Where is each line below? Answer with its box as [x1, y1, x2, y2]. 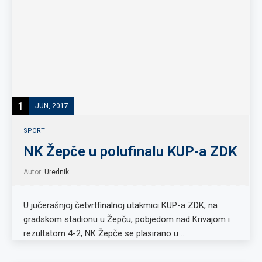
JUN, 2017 [35, 101, 68, 110]
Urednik [44, 168, 69, 176]
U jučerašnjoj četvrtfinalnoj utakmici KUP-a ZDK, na [23, 200, 218, 211]
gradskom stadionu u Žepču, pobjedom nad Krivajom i [23, 214, 230, 225]
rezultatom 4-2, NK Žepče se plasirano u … [23, 228, 186, 239]
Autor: [23, 168, 44, 176]
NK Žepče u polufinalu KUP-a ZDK [23, 143, 237, 160]
